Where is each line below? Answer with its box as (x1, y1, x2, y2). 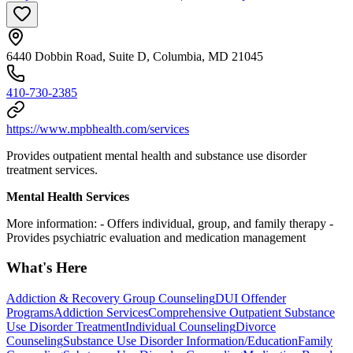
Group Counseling (123, 291, 215, 305)
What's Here (6, 259, 87, 277)
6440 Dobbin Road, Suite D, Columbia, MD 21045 (6, 49, 263, 63)
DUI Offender (215, 291, 286, 305)
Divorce (236, 319, 276, 333)
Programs (6, 305, 54, 319)
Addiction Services (54, 305, 148, 319)
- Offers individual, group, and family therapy (100, 216, 326, 230)
